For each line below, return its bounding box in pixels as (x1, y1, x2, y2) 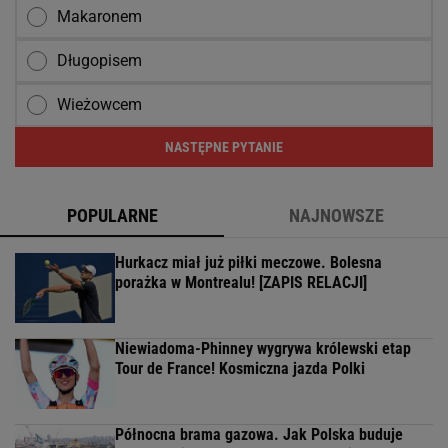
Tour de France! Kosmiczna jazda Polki (115, 359, 365, 379)
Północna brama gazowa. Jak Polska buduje (115, 425, 403, 445)
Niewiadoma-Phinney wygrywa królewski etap (115, 339, 411, 359)
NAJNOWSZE (288, 205, 384, 227)
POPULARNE (66, 205, 158, 227)
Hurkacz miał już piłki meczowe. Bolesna (115, 253, 382, 273)
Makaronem (57, 7, 142, 27)
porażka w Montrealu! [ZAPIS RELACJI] (115, 273, 367, 293)
